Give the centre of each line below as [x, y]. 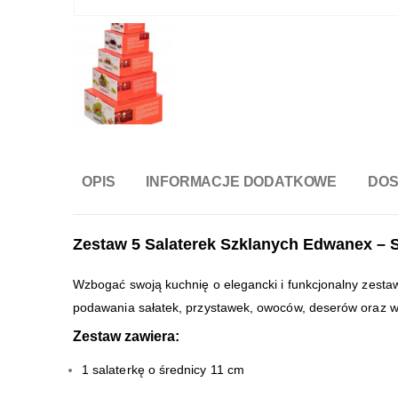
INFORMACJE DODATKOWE [242, 182]
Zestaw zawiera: [126, 337]
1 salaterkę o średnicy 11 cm [163, 370]
